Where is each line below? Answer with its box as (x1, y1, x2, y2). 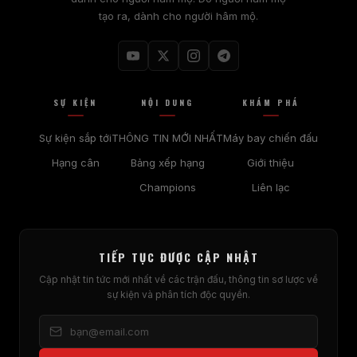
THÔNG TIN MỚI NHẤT (112, 131, 223, 144)
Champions (139, 180, 196, 194)
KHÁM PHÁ (241, 96, 300, 108)
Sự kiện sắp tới (39, 131, 112, 144)
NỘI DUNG (141, 96, 194, 108)
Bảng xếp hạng (130, 155, 205, 169)
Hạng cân (51, 155, 100, 169)
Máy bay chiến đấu (223, 131, 318, 144)
